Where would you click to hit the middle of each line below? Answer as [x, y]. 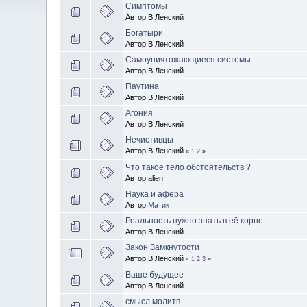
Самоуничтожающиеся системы [188, 59]
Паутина [143, 86]
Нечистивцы [150, 139]
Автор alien [145, 178]
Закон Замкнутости [163, 247]
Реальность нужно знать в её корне [195, 220]
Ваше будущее [155, 274]
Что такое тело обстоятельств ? [188, 167]
